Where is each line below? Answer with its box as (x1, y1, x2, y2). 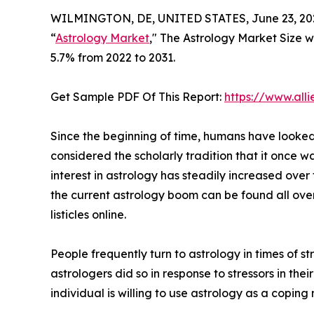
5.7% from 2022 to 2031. (50, 50, 175, 65)
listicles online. (50, 207, 126, 222)
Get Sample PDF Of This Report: (50, 90, 224, 104)
